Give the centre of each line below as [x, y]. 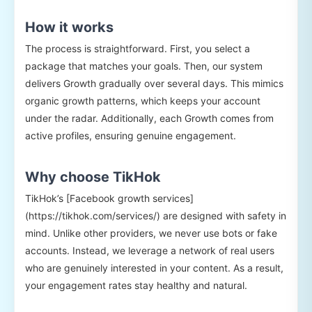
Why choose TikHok [93, 177]
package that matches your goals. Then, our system [144, 66]
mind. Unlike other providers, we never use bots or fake [151, 233]
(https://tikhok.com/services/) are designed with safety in [156, 216]
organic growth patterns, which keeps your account [143, 101]
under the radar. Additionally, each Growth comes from [149, 118]
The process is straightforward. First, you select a [138, 49]
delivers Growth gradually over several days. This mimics [154, 84]
